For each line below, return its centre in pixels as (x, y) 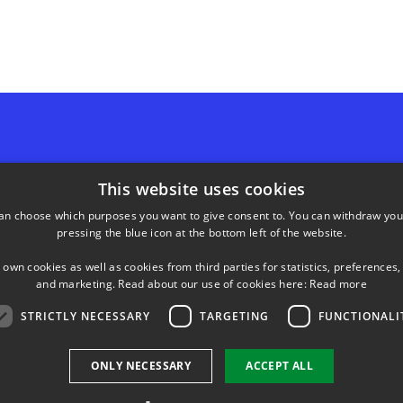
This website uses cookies (201, 189)
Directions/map (285, 264)
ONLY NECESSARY (141, 366)
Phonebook (273, 223)
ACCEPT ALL (280, 366)
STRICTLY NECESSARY (85, 316)
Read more (338, 284)
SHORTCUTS (258, 179)
